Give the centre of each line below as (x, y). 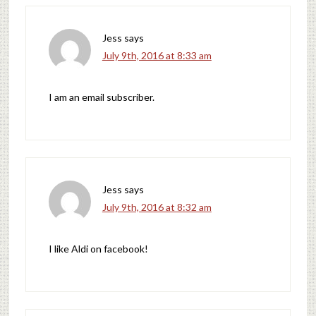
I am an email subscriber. (101, 97)
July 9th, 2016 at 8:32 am (157, 207)
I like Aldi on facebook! (98, 248)
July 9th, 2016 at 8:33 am (157, 55)
